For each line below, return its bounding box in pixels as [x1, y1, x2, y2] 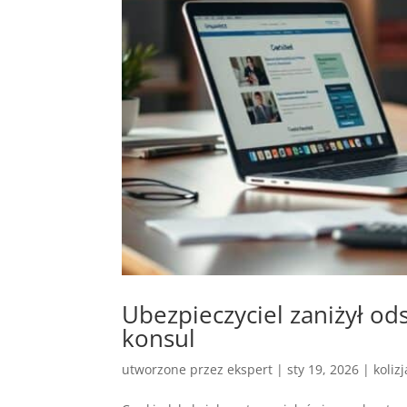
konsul [122, 321, 196, 354]
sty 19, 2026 [287, 360, 360, 378]
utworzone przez [122, 360, 228, 378]
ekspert [227, 360, 273, 378]
